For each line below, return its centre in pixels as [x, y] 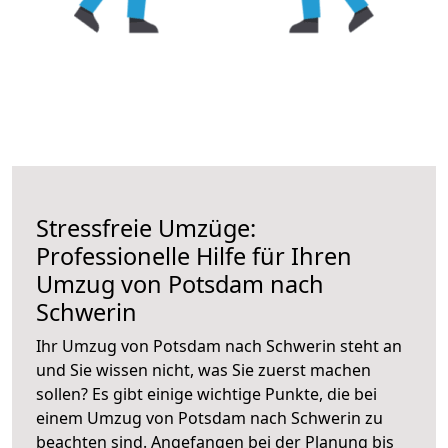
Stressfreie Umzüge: [146, 227]
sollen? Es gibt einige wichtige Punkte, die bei [206, 393]
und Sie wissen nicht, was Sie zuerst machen [203, 369]
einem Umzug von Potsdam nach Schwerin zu [209, 417]
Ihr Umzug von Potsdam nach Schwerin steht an [219, 345]
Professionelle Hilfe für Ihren [194, 255]
